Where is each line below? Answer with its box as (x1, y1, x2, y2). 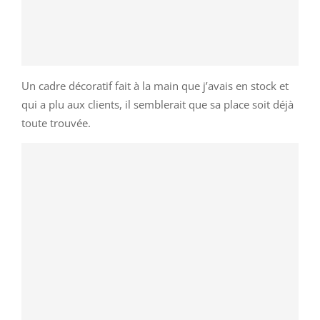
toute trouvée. (21, 115, 91, 130)
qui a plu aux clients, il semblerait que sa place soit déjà (21, 96, 294, 111)
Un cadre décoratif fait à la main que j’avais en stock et (21, 78, 289, 93)
